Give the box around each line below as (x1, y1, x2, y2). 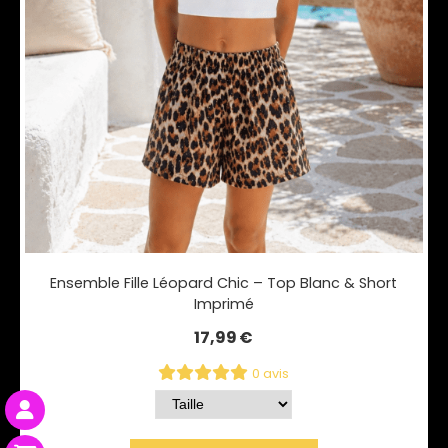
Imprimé (193, 293, 254, 314)
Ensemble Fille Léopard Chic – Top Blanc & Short (50, 272, 398, 293)
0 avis (252, 364, 290, 382)
